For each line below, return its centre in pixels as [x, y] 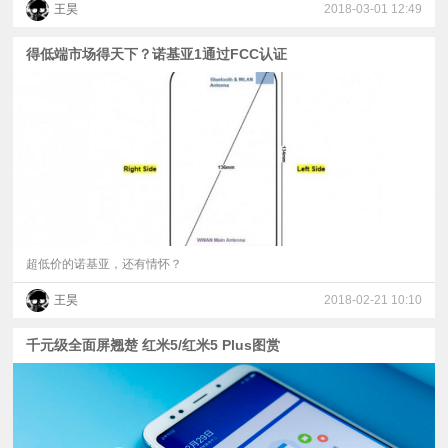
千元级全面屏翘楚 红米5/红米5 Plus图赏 [153, 345]
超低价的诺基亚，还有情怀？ [104, 264]
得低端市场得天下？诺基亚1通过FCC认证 [157, 53]
